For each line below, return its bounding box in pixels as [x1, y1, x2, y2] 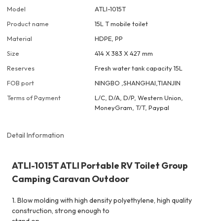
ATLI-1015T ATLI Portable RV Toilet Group [12, 159, 188, 171]
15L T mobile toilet [95, 20, 148, 28]
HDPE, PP [95, 35, 123, 43]
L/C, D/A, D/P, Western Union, [95, 94, 184, 102]
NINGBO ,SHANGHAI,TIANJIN [95, 79, 181, 87]
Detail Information [7, 130, 65, 140]
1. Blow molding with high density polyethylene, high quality [12, 195, 192, 205]
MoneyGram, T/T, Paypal [95, 104, 170, 112]
